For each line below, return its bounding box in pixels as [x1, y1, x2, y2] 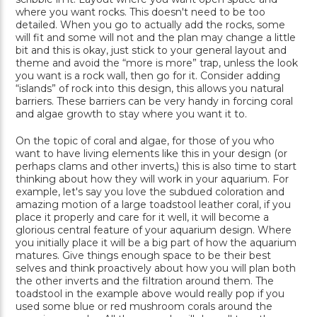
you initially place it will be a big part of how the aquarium [16, 236, 296, 250]
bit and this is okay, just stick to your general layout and [16, 44, 287, 57]
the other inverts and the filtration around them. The [16, 275, 274, 288]
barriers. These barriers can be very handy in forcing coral [16, 95, 293, 108]
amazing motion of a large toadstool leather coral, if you [16, 198, 291, 212]
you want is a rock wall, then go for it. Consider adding [16, 69, 280, 83]
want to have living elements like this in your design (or [16, 147, 287, 161]
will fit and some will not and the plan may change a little [16, 31, 296, 45]
